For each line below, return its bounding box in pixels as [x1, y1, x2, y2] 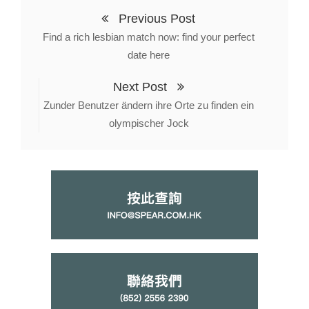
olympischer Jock [108, 117, 189, 129]
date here [127, 49, 170, 61]
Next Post [113, 80, 170, 94]
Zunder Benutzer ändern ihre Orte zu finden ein [43, 99, 254, 111]
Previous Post [115, 12, 195, 26]
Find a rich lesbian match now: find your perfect [42, 31, 255, 43]
